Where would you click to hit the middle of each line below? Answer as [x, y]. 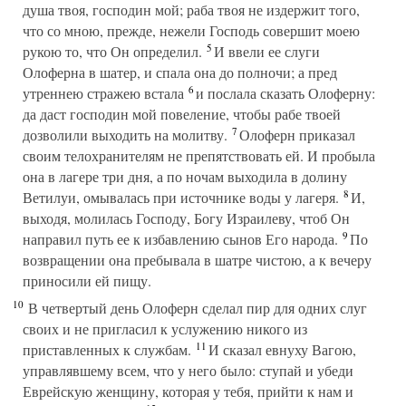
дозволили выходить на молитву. [125, 135]
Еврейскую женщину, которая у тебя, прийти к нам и [188, 391]
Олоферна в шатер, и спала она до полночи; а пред [180, 72]
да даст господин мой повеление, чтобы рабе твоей [182, 114]
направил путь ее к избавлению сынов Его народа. [180, 239]
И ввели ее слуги [265, 51]
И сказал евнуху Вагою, [280, 349]
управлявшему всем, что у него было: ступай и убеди [188, 370]
